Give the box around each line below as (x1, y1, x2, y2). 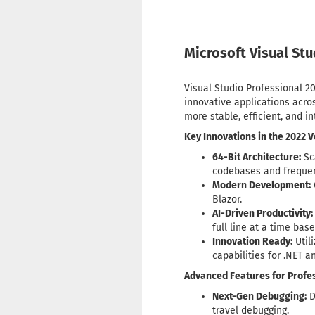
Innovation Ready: (212, 236, 292, 248)
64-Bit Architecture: (212, 151, 301, 164)
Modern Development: (212, 179, 311, 192)
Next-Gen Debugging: (212, 290, 307, 303)
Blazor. (212, 193, 242, 206)
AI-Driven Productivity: (212, 207, 313, 220)
